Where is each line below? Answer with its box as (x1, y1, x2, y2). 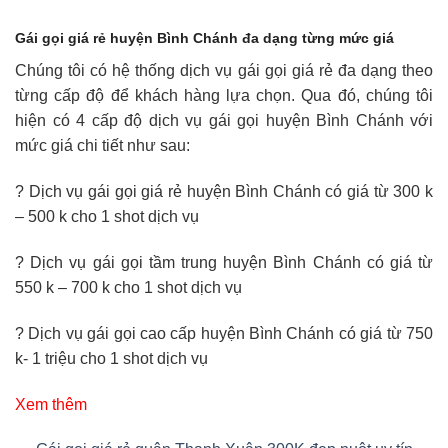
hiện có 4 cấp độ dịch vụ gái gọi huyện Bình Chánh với (15, 112, 433, 130)
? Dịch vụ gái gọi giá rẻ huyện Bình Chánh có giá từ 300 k (15, 183, 433, 201)
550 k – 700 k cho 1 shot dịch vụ (15, 278, 242, 296)
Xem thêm (15, 395, 87, 413)
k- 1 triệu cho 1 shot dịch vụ (15, 349, 208, 367)
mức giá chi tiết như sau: (15, 137, 190, 155)
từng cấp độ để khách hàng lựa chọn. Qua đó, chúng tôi (15, 87, 433, 105)
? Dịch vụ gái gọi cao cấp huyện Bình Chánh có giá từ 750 (15, 324, 433, 342)
